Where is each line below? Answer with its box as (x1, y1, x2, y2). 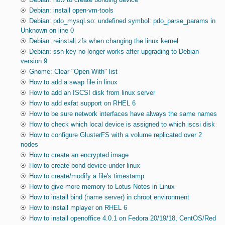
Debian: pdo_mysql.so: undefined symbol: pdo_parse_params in (29, 17, 215, 25)
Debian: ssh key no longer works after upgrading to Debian (29, 48, 199, 56)
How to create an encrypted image (29, 151, 129, 159)
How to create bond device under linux (29, 162, 140, 170)
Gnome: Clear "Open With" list (29, 68, 118, 76)
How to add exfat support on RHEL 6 (29, 99, 136, 107)
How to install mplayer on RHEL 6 (29, 204, 127, 212)
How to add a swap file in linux (29, 78, 118, 86)
